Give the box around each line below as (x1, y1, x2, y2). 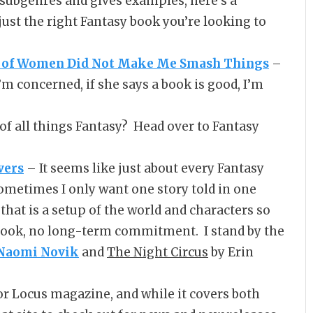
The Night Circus (107, 245, 208, 261)
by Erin (208, 245, 254, 261)
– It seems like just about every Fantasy (24, 161, 264, 177)
